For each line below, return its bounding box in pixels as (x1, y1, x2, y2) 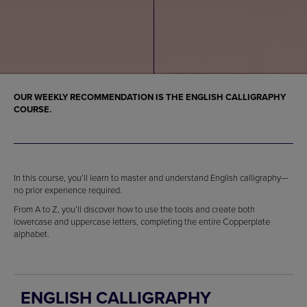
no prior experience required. (14, 184, 122, 197)
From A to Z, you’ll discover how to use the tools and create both (14, 203, 255, 216)
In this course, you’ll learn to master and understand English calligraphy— (14, 171, 288, 184)
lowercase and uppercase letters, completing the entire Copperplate (14, 215, 270, 228)
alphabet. (14, 228, 49, 241)
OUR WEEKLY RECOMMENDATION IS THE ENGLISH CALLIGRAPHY (14, 90, 286, 104)
